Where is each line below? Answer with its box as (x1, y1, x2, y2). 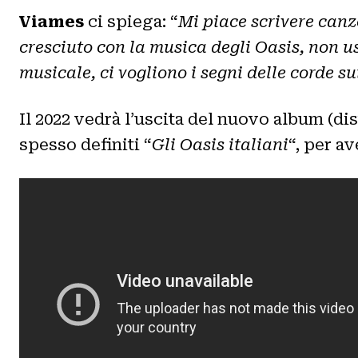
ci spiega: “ (84, 11, 178, 31)
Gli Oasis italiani (152, 134, 288, 154)
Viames (19, 11, 84, 31)
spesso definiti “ (19, 134, 152, 154)
